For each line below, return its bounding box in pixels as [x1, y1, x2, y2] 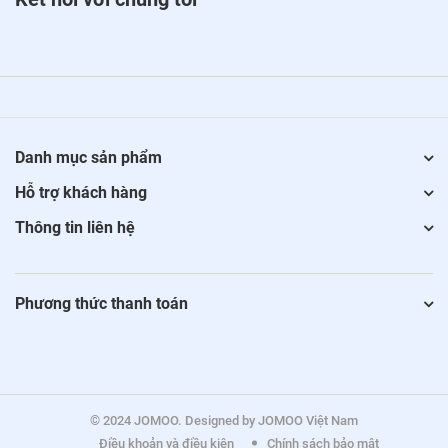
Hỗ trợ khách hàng [15, 182, 147, 202]
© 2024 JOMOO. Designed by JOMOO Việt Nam [90, 412, 358, 428]
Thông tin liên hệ [15, 217, 135, 237]
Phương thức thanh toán [15, 293, 188, 313]
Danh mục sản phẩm [15, 147, 162, 167]
